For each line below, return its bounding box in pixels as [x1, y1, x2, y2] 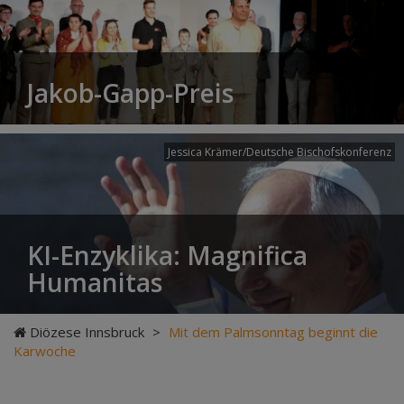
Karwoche [14, 342, 76, 360]
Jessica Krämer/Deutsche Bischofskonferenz [168, 144, 391, 160]
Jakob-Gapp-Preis [27, 76, 234, 110]
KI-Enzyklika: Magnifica [27, 238, 308, 272]
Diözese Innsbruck [30, 323, 144, 341]
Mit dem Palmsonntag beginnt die [169, 323, 378, 341]
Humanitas [27, 265, 162, 299]
